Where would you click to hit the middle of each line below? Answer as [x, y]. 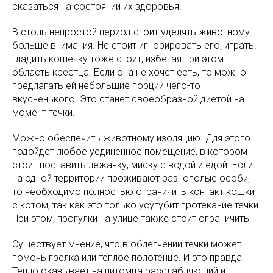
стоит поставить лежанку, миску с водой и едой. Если [133, 165]
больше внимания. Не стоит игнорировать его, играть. [134, 45]
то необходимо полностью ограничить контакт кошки [133, 191]
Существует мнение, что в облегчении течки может [127, 244]
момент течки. [44, 112]
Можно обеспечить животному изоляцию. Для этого [131, 138]
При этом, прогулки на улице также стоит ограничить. [132, 218]
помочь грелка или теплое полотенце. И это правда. [128, 257]
